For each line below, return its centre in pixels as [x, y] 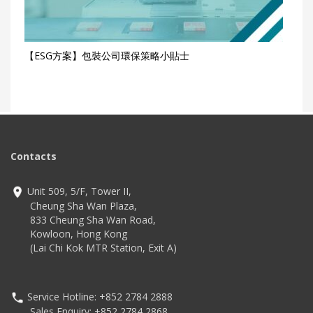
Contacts [34, 156]
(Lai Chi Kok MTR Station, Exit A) [94, 247]
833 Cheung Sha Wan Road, [83, 219]
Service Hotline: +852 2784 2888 [99, 296]
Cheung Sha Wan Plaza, [74, 205]
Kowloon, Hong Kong [69, 233]
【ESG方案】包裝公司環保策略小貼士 [107, 55]
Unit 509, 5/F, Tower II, [78, 191]
